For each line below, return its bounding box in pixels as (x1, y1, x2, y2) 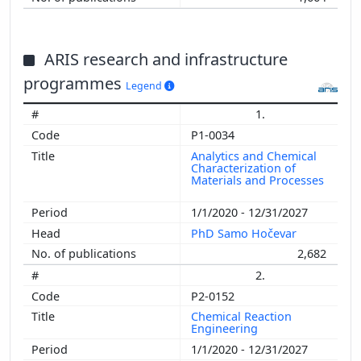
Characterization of (191, 160, 296, 176)
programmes (23, 72, 126, 94)
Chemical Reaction (191, 309, 292, 325)
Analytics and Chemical (191, 147, 317, 164)
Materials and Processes (191, 172, 324, 188)
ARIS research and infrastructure (44, 48, 288, 70)
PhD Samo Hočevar (191, 225, 300, 241)
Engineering (191, 321, 261, 337)
